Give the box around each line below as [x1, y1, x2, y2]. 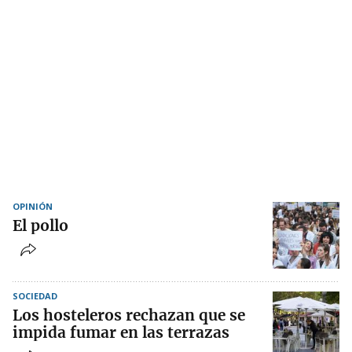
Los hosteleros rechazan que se [13, 306, 245, 325]
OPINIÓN [13, 200, 53, 213]
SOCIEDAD [13, 290, 57, 302]
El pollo [13, 216, 68, 236]
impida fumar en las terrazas [13, 323, 229, 343]
